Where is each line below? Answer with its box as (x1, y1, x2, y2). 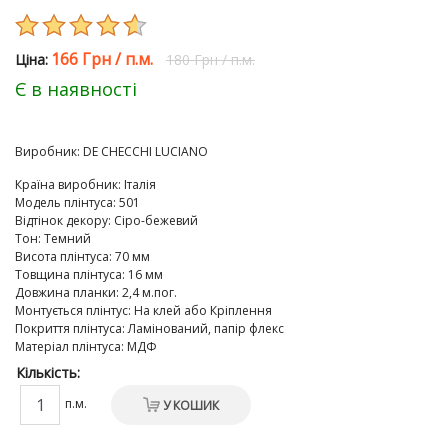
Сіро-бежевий (114, 212, 198, 229)
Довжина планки (15, 284, 116, 301)
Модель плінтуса (15, 194, 113, 211)
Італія (124, 176, 156, 193)
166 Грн (51, 48, 111, 70)
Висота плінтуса (15, 248, 109, 265)
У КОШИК (163, 397, 219, 414)
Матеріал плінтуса (15, 338, 121, 355)
